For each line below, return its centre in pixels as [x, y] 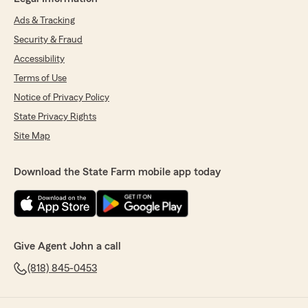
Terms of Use [40, 79]
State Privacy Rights [55, 117]
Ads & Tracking [44, 21]
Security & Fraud [48, 40]
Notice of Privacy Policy [62, 98]
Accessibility [39, 59]
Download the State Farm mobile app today [117, 172]
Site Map [32, 136]
